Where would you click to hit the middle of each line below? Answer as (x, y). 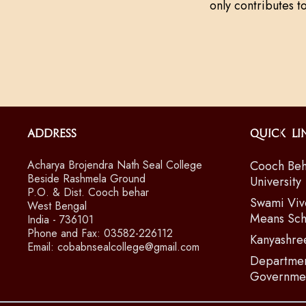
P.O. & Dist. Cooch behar (88, 192)
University (276, 182)
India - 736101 (60, 220)
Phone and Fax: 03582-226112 (100, 233)
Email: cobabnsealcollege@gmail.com (113, 247)
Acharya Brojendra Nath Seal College (115, 165)
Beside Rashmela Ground (86, 179)
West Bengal (57, 206)
